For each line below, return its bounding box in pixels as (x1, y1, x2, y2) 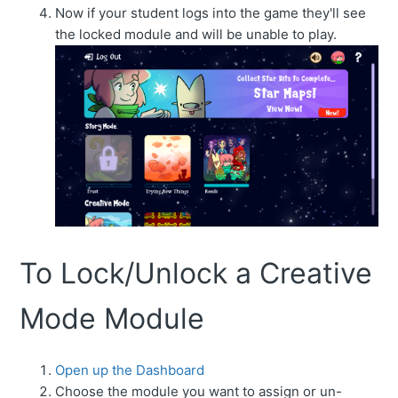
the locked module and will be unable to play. (55, 25, 338, 43)
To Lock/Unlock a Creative (20, 256, 373, 291)
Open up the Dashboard (55, 362, 205, 379)
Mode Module (20, 301, 205, 337)
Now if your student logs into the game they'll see (55, 4, 367, 21)
